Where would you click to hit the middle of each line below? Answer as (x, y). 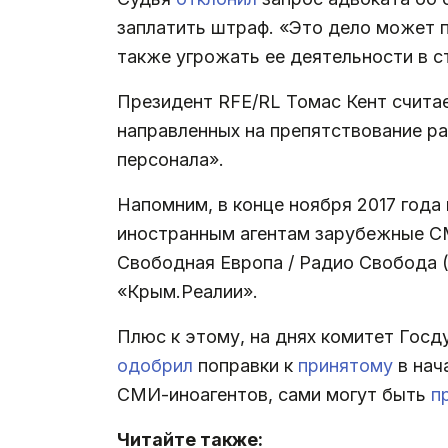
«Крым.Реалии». (187, 292)
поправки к (248, 366)
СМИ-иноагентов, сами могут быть (274, 395)
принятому (348, 366)
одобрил (157, 366)
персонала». (170, 160)
